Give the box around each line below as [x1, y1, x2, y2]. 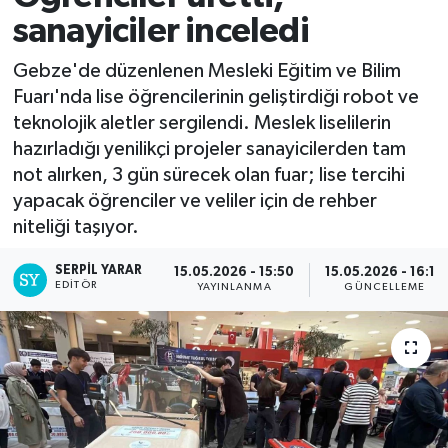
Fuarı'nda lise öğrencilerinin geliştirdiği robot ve [12, 86, 419, 107]
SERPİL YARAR [55, 263, 143, 277]
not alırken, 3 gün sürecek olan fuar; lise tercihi [12, 164, 405, 185]
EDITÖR [55, 279, 97, 290]
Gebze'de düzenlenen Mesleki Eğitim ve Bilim [12, 60, 401, 81]
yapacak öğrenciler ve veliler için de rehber [12, 190, 377, 211]
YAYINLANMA [196, 282, 272, 293]
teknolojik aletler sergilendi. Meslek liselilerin [12, 112, 391, 133]
